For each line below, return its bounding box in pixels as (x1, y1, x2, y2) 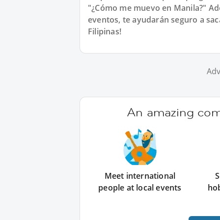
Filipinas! (88, 26, 121, 37)
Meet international (104, 170, 176, 181)
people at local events (98, 182, 182, 193)
